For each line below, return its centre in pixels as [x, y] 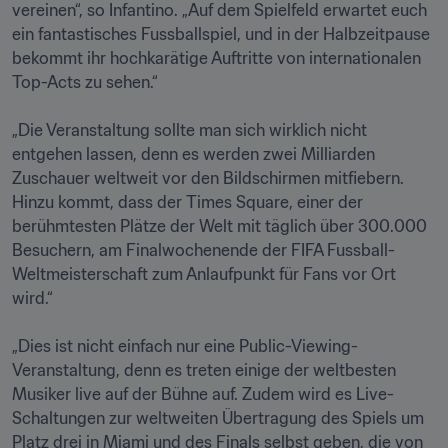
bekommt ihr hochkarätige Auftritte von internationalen [216, 58]
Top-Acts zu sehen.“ [87, 82]
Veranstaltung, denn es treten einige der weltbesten [204, 370]
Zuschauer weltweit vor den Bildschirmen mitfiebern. [208, 178]
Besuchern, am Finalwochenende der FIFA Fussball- [203, 250]
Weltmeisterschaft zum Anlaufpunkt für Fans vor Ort [204, 274]
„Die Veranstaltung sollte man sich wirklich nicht [189, 130]
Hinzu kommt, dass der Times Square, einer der [187, 202]
